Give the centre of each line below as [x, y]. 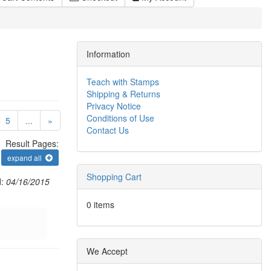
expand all [26, 158]
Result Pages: [32, 143]
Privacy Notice [114, 106]
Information [108, 54]
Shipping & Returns [123, 94]
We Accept [107, 251]
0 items [100, 204]
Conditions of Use [120, 118]
